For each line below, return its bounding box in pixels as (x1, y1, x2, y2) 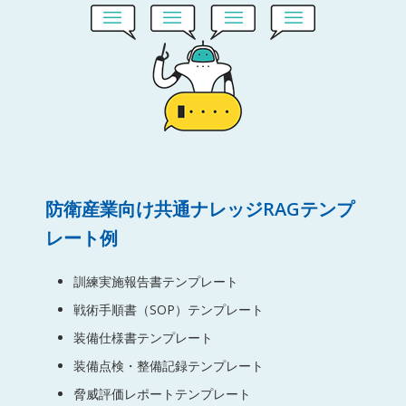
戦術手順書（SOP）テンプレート (72, 300, 264, 318)
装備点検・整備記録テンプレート (72, 356, 264, 374)
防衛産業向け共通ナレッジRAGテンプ (44, 196, 354, 221)
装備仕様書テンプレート (72, 328, 213, 346)
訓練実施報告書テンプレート (72, 272, 238, 290)
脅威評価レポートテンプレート (72, 384, 251, 402)
